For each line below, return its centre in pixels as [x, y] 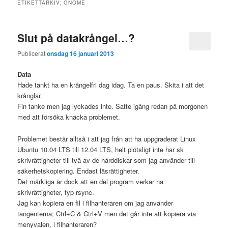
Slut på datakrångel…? [76, 37]
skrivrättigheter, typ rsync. [56, 192]
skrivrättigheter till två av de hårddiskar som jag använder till [106, 160]
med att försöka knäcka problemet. [69, 117]
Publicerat [32, 53]
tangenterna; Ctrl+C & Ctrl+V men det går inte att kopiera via [107, 213]
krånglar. [30, 96]
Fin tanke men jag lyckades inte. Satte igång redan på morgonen [113, 106]
